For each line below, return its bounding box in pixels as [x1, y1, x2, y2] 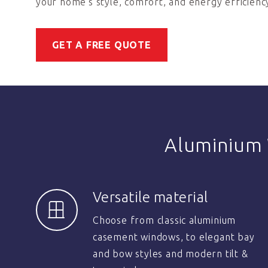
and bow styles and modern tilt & [93, 248, 248, 259]
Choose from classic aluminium [93, 215, 236, 226]
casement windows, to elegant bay [93, 232, 255, 242]
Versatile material [93, 189, 208, 205]
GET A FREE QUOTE [52, 39, 151, 50]
